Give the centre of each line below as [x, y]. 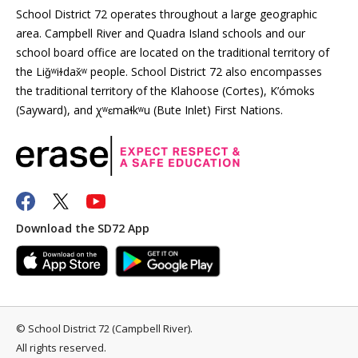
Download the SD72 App [83, 228]
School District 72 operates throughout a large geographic [167, 14]
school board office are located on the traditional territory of [173, 52]
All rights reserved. [61, 347]
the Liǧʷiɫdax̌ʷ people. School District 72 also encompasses [169, 71]
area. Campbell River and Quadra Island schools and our [161, 33]
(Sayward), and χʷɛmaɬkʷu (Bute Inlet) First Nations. [149, 109]
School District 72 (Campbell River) [109, 328]
